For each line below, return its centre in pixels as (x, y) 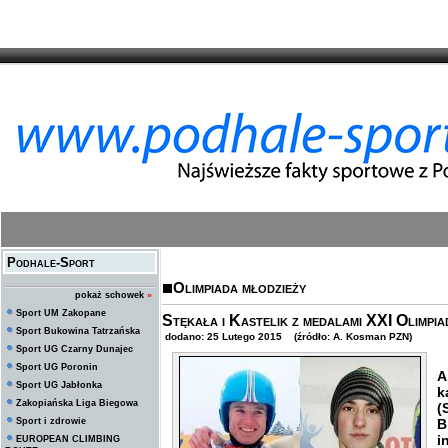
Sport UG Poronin (57, 367)
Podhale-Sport (51, 262)
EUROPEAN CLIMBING (68, 439)
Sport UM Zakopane (61, 313)
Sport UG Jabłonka (59, 385)
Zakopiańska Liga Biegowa (77, 403)
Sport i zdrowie (51, 421)
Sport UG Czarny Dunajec (74, 349)
